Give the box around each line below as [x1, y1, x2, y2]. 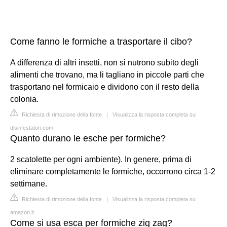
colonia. [10, 94, 39, 103]
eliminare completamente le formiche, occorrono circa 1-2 [10, 167, 215, 176]
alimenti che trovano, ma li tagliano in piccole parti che [10, 70, 204, 79]
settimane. [10, 179, 47, 188]
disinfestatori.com [10, 124, 53, 131]
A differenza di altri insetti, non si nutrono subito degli [10, 58, 199, 67]
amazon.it [10, 209, 34, 215]
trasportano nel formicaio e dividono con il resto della [10, 82, 199, 91]
